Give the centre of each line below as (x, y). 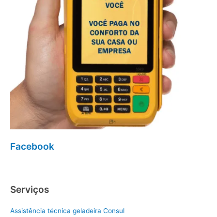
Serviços (30, 190)
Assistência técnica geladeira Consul (68, 211)
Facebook (32, 146)
